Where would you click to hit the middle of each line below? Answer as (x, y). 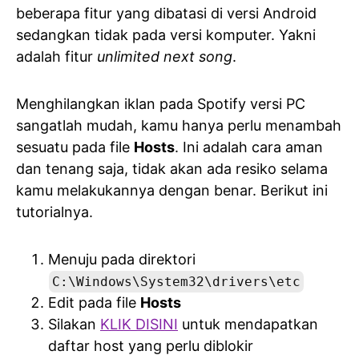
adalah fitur (56, 56)
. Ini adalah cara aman (249, 147)
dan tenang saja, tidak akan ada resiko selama (172, 168)
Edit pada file (94, 302)
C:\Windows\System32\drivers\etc (176, 281)
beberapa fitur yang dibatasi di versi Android (166, 13)
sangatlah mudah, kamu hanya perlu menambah (179, 125)
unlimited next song (165, 56)
